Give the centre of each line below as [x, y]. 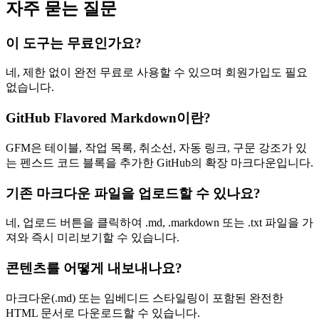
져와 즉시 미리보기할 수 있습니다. [93, 238]
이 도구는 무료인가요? [74, 43]
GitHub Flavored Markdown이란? [108, 118]
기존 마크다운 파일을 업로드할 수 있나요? [133, 193]
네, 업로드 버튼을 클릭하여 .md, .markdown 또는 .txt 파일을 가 [159, 223]
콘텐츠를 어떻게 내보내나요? [94, 268]
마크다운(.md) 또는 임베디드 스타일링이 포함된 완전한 [145, 298]
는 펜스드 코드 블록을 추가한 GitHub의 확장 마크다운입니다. [159, 162]
